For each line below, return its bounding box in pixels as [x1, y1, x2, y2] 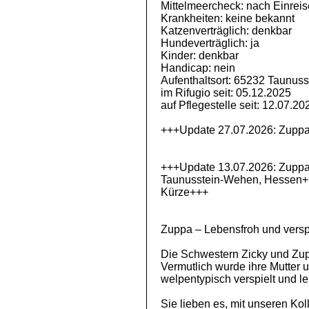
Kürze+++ [161, 186, 208, 198]
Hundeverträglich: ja [161, 37, 259, 49]
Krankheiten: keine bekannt [161, 12, 295, 24]
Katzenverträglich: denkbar [161, 25, 292, 37]
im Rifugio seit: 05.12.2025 [161, 87, 291, 99]
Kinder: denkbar [161, 50, 239, 61]
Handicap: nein [161, 62, 235, 74]
